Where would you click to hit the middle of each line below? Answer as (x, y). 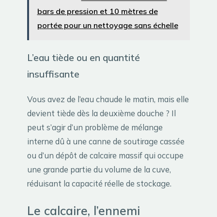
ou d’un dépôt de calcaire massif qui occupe (105, 155)
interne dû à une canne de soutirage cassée (106, 141)
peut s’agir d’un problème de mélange (95, 127)
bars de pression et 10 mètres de (97, 11)
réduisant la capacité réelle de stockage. (99, 183)
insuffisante (53, 74)
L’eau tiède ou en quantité (84, 57)
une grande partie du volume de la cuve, (99, 169)
